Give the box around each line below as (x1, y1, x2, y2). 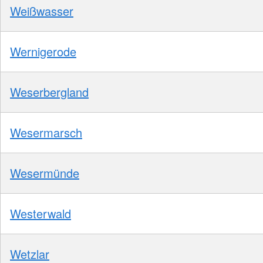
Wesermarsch (10, 123, 82, 141)
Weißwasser (10, 2, 73, 19)
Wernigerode (10, 42, 76, 60)
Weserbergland (10, 83, 89, 100)
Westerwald (10, 204, 71, 222)
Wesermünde (10, 164, 79, 181)
